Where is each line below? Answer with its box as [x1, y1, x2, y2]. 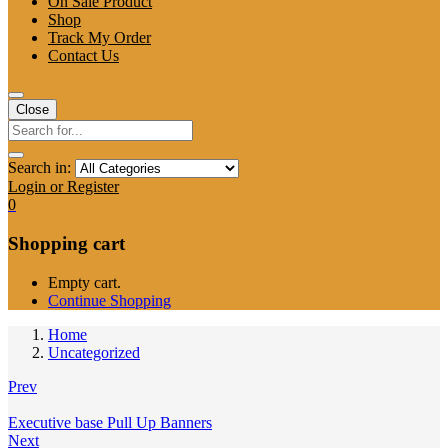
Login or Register [8, 178, 119, 196]
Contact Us [48, 47, 119, 65]
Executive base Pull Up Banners [8, 413, 212, 431]
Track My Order [48, 29, 151, 47]
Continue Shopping [48, 291, 171, 309]
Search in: [8, 159, 71, 177]
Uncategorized [48, 343, 140, 361]
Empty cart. [48, 273, 121, 291]
